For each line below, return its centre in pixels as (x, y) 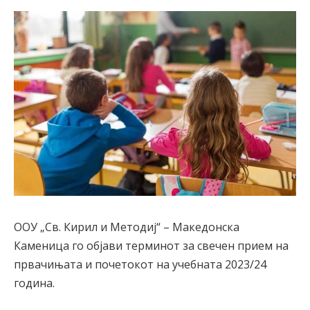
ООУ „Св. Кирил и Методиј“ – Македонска (127, 227)
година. (34, 283)
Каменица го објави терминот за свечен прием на (151, 245)
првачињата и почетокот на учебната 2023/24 (140, 264)
